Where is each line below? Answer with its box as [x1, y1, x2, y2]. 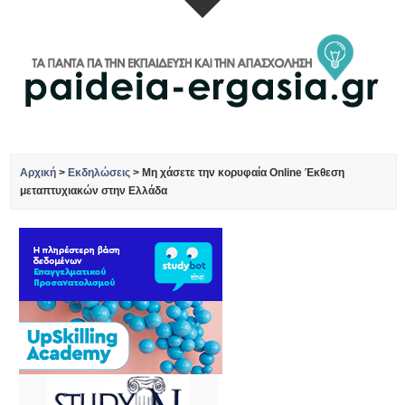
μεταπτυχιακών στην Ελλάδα [20, 184, 168, 197]
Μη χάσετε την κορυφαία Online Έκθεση [142, 166, 345, 179]
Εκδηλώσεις [68, 166, 131, 179]
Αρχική [20, 166, 57, 179]
